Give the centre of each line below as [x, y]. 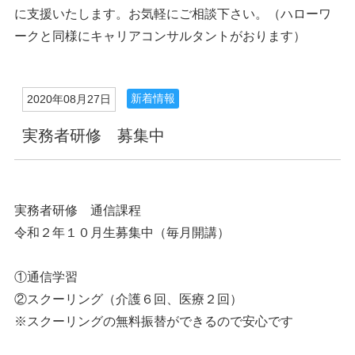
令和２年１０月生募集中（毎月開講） [122, 233]
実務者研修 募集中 [93, 136]
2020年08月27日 [69, 99]
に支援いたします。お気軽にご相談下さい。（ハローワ [172, 14]
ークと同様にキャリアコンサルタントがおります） [160, 36]
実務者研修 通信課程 [77, 210]
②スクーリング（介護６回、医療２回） [128, 299]
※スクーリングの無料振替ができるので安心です [153, 321]
